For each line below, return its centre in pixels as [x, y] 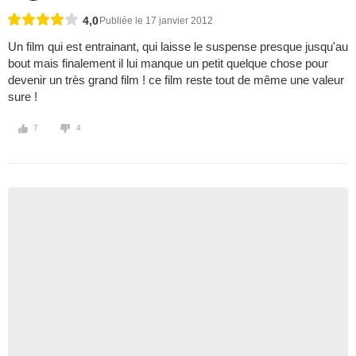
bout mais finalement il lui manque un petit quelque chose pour [168, 64]
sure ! [23, 97]
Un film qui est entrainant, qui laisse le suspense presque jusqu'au [178, 47]
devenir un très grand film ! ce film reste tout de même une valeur [176, 80]
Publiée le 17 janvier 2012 [156, 21]
